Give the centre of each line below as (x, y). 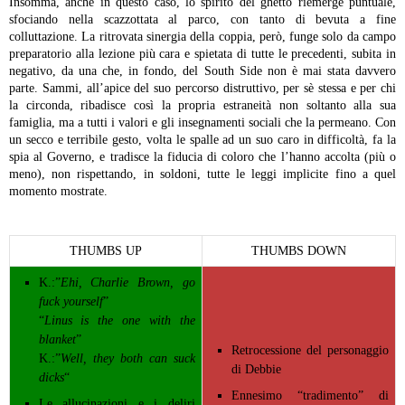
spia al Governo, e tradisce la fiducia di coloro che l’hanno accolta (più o (202, 157)
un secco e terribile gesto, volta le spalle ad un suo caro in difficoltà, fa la (202, 140)
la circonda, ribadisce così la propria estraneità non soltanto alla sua (202, 106)
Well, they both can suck (127, 359)
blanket (57, 340)
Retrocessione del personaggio (310, 351)
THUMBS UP (106, 251)
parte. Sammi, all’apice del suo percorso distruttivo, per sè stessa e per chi (202, 89)
